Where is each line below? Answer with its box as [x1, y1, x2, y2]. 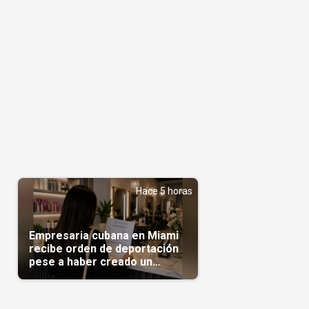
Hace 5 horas [135, 185, 192, 197]
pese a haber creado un [28, 255, 152, 268]
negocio [28, 268, 72, 281]
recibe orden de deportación [28, 241, 179, 255]
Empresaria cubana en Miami [28, 228, 179, 242]
